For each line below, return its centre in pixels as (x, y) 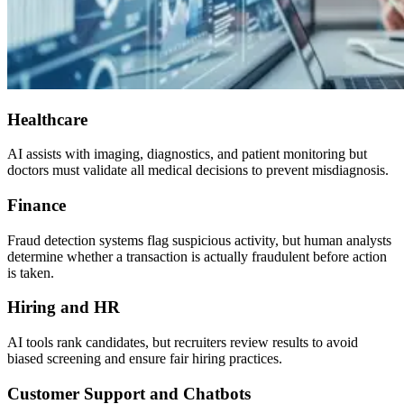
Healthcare (47, 119)
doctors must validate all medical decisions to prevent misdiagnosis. (198, 170)
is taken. (31, 272)
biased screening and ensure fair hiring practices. (145, 359)
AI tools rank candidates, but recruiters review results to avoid (183, 343)
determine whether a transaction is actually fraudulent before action (197, 256)
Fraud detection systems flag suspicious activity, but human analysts (199, 240)
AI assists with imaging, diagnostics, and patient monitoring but (187, 154)
